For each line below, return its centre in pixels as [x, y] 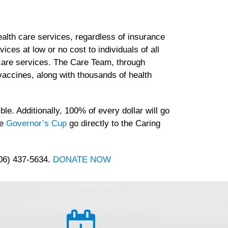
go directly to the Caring [113, 124]
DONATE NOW [83, 159]
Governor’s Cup [36, 124]
